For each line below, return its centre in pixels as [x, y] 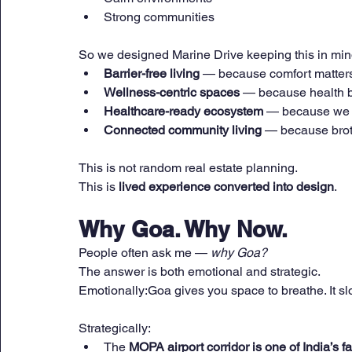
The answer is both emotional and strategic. [200, 272]
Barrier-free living [152, 74]
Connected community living [183, 130]
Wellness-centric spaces [172, 93]
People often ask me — [145, 253]
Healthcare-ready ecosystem [183, 112]
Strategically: [115, 328]
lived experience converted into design [226, 187]
